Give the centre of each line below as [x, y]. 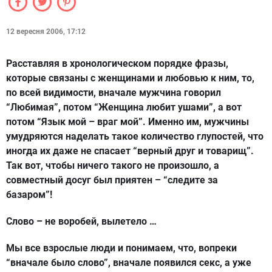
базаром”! [29, 195]
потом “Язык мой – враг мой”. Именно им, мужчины [127, 122]
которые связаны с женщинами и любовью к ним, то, [130, 78]
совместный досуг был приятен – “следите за [112, 180]
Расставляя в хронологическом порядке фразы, [117, 63]
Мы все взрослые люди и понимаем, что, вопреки [121, 248]
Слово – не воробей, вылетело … [81, 221]
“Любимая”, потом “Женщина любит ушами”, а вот [124, 107]
